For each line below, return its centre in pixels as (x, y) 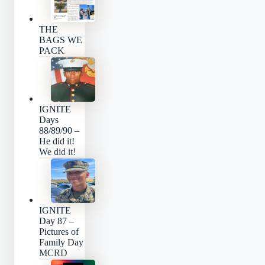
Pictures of (59, 232)
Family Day (61, 243)
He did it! (57, 141)
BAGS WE (61, 40)
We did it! (57, 152)
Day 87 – (56, 221)
